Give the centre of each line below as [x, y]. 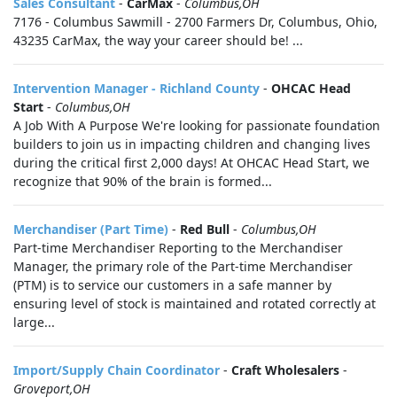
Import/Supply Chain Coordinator [117, 370]
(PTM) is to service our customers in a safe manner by [172, 285]
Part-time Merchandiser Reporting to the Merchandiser [178, 248]
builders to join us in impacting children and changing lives [192, 144]
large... [34, 322]
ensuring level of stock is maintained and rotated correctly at [195, 304]
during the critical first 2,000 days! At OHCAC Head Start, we [191, 163]
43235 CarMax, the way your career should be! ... [158, 40]
